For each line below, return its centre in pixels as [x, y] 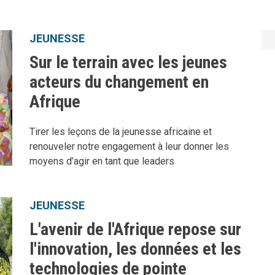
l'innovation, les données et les [135, 249]
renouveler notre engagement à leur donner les [129, 147]
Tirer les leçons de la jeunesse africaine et [120, 132]
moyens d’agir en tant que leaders [102, 161]
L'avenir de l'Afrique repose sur [135, 229]
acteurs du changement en [119, 82]
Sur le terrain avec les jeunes [128, 63]
